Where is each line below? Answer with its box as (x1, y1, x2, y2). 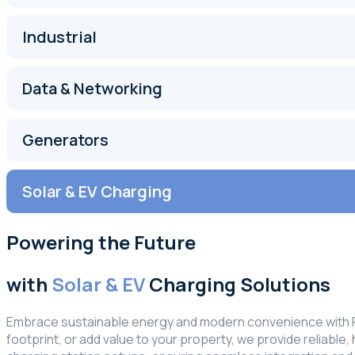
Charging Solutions (145, 270, 330, 297)
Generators (22, 129, 109, 151)
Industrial (22, 26, 97, 48)
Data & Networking (22, 78, 162, 99)
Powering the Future (6, 228, 196, 255)
